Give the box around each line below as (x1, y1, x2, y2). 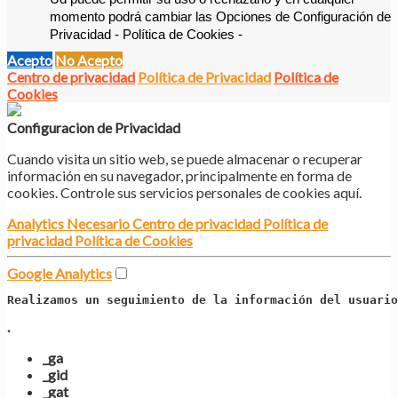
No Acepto (55, 52, 123, 69)
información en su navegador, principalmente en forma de (7, 167, 352, 185)
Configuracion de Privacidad (7, 119, 180, 137)
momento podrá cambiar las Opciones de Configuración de (50, 9, 391, 24)
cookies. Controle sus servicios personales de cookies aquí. (7, 184, 362, 202)
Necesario (67, 215, 132, 233)
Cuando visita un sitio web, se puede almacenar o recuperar (7, 150, 362, 168)
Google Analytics (7, 265, 112, 283)
